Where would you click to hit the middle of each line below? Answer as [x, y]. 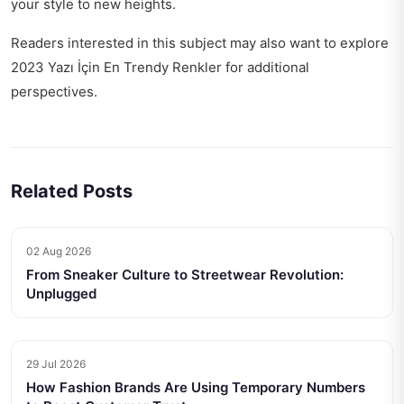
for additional [266, 68]
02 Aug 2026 [59, 252]
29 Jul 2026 [56, 364]
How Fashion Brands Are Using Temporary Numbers [196, 388]
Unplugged [61, 294]
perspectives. [54, 92]
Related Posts [72, 192]
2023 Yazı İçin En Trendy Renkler [116, 68]
